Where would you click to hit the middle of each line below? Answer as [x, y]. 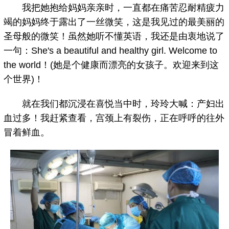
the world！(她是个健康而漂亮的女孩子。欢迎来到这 [111, 65]
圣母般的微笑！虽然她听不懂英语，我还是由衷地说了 [114, 37]
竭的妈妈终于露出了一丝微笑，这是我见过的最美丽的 [114, 22]
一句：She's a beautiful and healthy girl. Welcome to [111, 51]
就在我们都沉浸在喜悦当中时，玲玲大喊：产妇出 [114, 104]
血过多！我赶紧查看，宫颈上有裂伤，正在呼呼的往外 [114, 118]
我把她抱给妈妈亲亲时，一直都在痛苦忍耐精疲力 [114, 8]
